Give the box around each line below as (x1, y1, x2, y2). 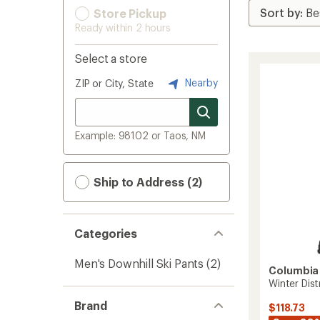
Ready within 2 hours (75, 21, 171, 34)
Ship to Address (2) (91, 175, 203, 189)
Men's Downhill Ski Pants (74, 256, 204, 270)
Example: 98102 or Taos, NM (75, 129, 206, 141)
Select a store (75, 51, 147, 65)
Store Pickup (91, 6, 166, 20)
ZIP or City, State (75, 77, 154, 89)
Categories (74, 226, 138, 240)
